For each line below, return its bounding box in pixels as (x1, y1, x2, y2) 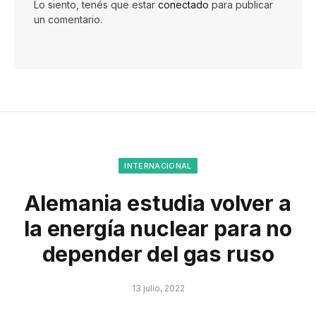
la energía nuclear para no (23, 216, 293, 242)
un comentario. (34, 13, 102, 26)
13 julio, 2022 (131, 283, 185, 294)
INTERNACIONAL (124, 161, 192, 171)
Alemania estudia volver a (25, 190, 291, 217)
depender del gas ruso (42, 241, 274, 267)
